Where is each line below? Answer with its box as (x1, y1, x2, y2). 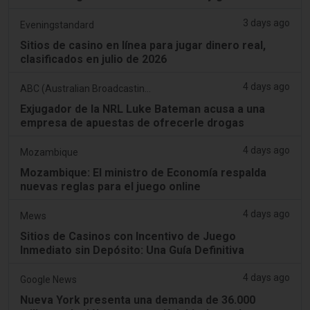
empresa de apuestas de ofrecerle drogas (20, 116, 244, 129)
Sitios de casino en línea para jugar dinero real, (20, 38, 266, 52)
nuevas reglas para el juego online (20, 179, 201, 193)
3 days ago (243, 17, 290, 28)
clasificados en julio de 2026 (20, 52, 167, 66)
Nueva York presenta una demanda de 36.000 (20, 293, 255, 307)
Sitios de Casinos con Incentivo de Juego (20, 229, 236, 243)
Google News (20, 273, 77, 285)
